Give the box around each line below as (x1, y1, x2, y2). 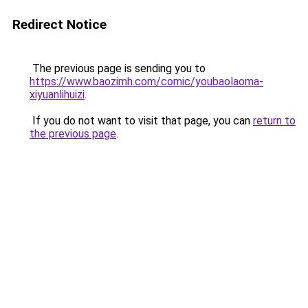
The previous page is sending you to (30, 62, 206, 75)
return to (253, 114, 296, 127)
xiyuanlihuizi (30, 88, 85, 101)
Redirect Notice (12, 16, 107, 32)
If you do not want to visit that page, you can (30, 114, 253, 127)
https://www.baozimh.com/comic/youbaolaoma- (30, 75, 263, 88)
